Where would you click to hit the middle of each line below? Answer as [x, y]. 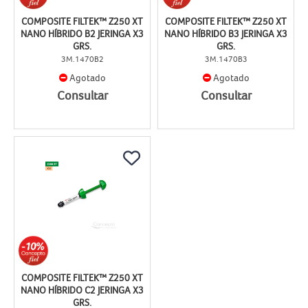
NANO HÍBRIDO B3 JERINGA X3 [226, 34]
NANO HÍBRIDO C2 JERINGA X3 [82, 290]
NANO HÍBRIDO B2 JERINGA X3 [82, 34]
